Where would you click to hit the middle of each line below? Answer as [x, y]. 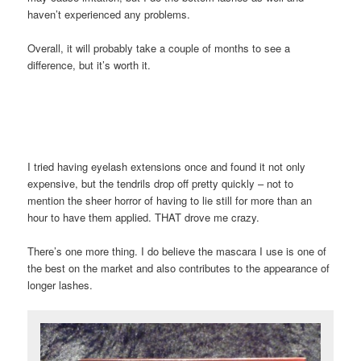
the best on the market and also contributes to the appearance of [179, 268]
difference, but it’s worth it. [89, 64]
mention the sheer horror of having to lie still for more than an [170, 201]
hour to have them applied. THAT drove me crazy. [144, 218]
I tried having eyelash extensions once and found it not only [167, 167]
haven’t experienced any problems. [109, 14]
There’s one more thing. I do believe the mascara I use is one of [177, 251]
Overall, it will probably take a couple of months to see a [159, 48]
